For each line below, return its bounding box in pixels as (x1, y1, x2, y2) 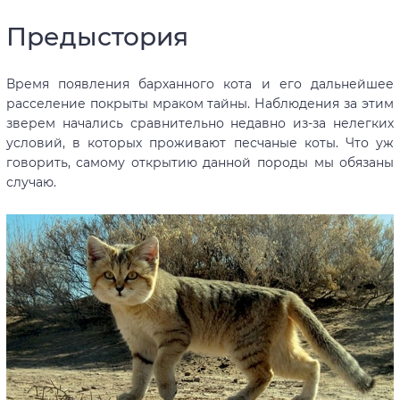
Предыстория (5, 21, 188, 52)
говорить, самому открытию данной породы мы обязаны (5, 154, 395, 171)
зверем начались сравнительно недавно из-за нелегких (5, 114, 395, 131)
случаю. (5, 173, 56, 190)
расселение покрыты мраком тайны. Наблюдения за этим (5, 95, 395, 112)
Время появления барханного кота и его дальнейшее (5, 75, 395, 92)
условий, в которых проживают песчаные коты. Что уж (5, 134, 395, 151)
